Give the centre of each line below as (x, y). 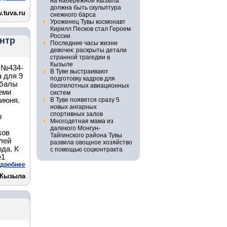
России (60, 36)
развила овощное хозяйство (91, 142)
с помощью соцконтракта (86, 149)
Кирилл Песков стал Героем (90, 29)
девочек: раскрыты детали (88, 50)
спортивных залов (76, 114)
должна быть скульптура (85, 8)
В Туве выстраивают (79, 71)
